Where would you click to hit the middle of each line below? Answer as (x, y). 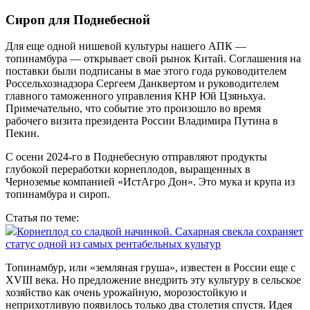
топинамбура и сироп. (58, 194)
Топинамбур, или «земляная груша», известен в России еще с (151, 268)
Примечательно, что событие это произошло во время (133, 109)
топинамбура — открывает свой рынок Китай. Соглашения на (153, 59)
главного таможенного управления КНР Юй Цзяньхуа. (136, 96)
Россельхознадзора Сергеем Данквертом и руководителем (142, 84)
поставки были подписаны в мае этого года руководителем (146, 71)
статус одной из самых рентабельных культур (113, 244)
